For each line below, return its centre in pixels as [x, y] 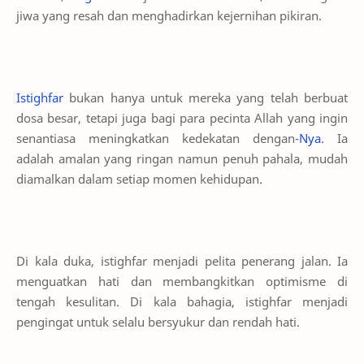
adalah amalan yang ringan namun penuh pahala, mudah [182, 158]
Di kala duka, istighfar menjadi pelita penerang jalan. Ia [182, 261]
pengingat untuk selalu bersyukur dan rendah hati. [158, 322]
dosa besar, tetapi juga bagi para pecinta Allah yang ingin [182, 118]
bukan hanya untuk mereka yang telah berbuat [209, 97]
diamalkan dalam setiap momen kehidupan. [139, 179]
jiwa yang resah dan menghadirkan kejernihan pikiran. [169, 15]
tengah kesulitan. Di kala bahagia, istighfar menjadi [182, 301]
